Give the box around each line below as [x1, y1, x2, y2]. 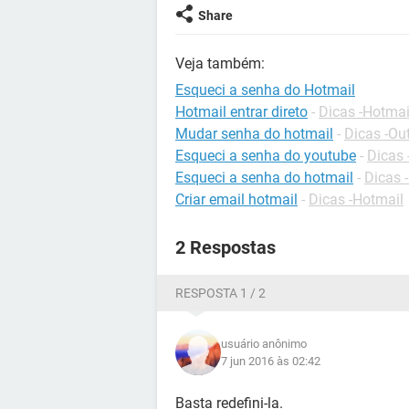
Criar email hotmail [175, 191, 298, 208]
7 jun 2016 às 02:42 [221, 354, 320, 368]
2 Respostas [175, 236, 276, 258]
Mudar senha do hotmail [175, 125, 333, 142]
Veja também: [175, 55, 265, 72]
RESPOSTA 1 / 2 [175, 286, 266, 300]
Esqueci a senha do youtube [175, 147, 356, 164]
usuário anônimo [221, 337, 307, 351]
